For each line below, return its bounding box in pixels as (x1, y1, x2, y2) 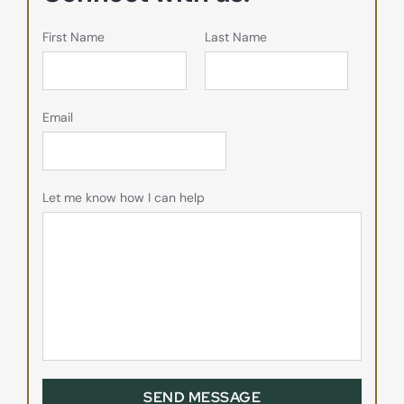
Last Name (204, 29, 267, 45)
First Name (42, 29, 105, 45)
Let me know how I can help (42, 189, 205, 206)
